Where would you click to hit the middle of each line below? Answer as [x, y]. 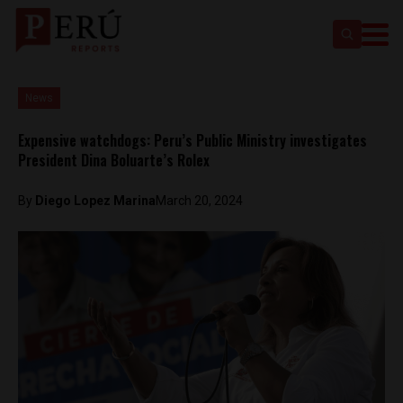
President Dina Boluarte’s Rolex [114, 160]
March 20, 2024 [199, 201]
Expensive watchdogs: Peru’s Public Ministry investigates [193, 140]
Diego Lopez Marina [95, 201]
